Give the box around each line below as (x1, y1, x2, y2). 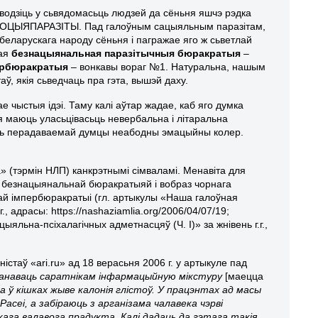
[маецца (225, 270, 264, 282)
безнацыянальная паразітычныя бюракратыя (11, 47, 241, 59)
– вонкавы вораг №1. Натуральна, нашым (68, 60, 266, 72)
